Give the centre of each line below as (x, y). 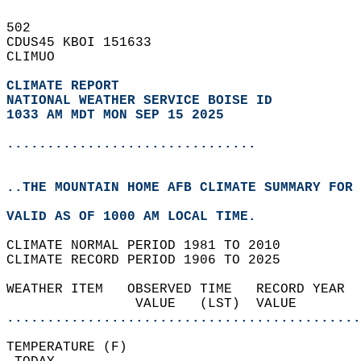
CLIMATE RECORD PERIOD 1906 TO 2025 (151, 260)
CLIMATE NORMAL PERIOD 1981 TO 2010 (151, 246)
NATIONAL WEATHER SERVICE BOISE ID (139, 101)
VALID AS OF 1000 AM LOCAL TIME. (139, 217)
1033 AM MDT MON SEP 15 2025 (115, 115)
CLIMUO (39, 57)
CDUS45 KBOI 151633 (87, 43)
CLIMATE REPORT (67, 86)
